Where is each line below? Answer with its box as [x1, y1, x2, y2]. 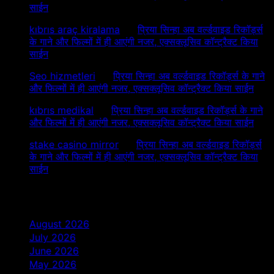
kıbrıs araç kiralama [29, 23, 120, 35]
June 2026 [29, 244, 79, 257]
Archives [5, 187, 68, 205]
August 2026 [29, 217, 89, 230]
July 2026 [29, 231, 76, 243]
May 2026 [29, 257, 76, 270]
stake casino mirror [29, 138, 119, 150]
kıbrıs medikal [29, 103, 94, 116]
